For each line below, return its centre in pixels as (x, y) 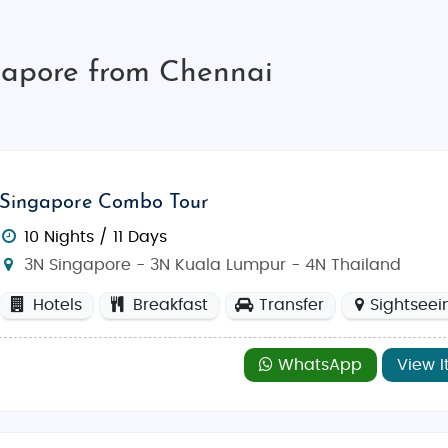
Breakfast (168, 304)
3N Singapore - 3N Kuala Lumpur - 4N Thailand (210, 264)
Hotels (55, 304)
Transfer (289, 304)
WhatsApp (317, 364)
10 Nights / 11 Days (96, 236)
